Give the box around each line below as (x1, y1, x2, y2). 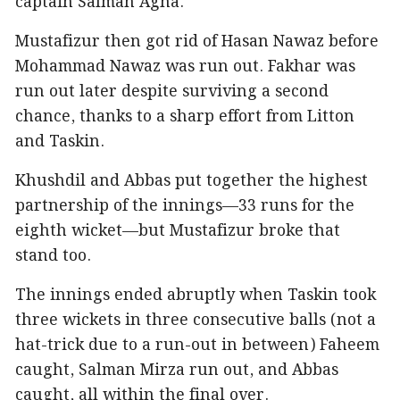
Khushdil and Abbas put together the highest (15, 168, 368, 194)
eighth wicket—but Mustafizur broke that (15, 218, 340, 244)
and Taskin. (15, 129, 104, 154)
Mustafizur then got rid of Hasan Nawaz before (15, 29, 379, 54)
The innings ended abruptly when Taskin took (15, 282, 376, 308)
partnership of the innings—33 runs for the (15, 193, 354, 219)
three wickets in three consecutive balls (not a (15, 307, 376, 333)
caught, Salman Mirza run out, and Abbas (15, 357, 338, 383)
